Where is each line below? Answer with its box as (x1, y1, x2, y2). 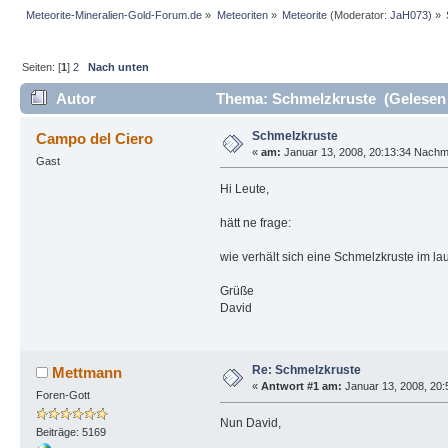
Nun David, (219, 415, 281, 430)
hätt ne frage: (219, 215, 291, 230)
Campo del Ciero (36, 129, 154, 147)
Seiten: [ (22, 61, 62, 74)
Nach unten (88, 61, 150, 74)
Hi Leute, (219, 181, 269, 196)
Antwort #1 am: (260, 380, 342, 393)
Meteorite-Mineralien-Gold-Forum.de (26, 9, 203, 22)
